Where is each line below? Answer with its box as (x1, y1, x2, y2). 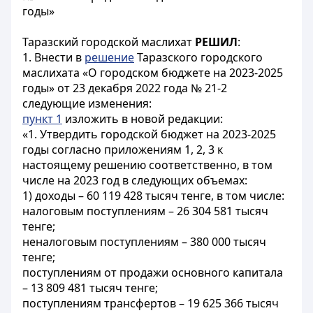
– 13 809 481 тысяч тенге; (22, 280, 158, 296)
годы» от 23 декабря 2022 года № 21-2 (22, 80, 227, 96)
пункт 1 (22, 111, 62, 126)
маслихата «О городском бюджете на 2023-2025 (22, 65, 283, 80)
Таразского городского (134, 50, 263, 65)
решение (85, 50, 134, 65)
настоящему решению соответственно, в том (22, 157, 272, 173)
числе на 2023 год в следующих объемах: (22, 173, 247, 188)
